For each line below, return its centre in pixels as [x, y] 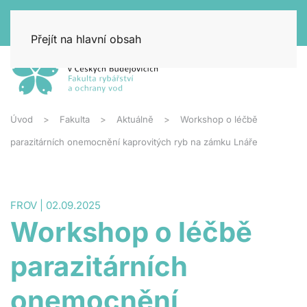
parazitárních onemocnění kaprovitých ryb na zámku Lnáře [134, 142]
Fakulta [75, 119]
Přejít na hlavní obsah [86, 39]
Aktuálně [135, 119]
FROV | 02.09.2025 [56, 205]
